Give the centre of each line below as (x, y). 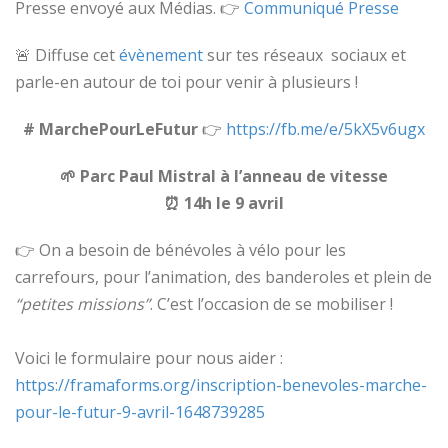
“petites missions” (82, 303)
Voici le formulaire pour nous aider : (149, 357)
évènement (161, 54)
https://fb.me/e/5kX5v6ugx (325, 128)
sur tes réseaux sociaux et (304, 54)
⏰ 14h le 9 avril (224, 202)
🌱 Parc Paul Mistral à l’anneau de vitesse (224, 175)
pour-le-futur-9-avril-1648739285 (140, 411)
